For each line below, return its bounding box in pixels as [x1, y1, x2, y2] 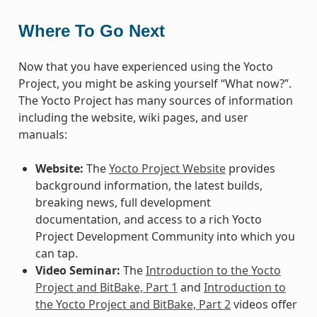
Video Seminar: [35, 262, 120, 278]
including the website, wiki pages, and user [18, 109, 248, 125]
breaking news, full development [35, 194, 211, 210]
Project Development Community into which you [35, 228, 295, 244]
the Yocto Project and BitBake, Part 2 [35, 296, 231, 312]
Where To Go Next [18, 21, 165, 40]
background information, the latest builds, [35, 177, 263, 193]
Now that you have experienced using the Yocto [18, 58, 273, 74]
